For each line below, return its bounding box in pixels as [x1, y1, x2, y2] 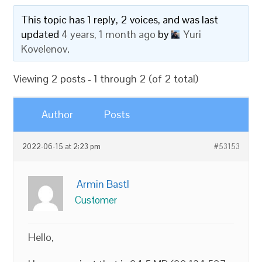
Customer [75, 194, 118, 206]
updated [21, 27, 62, 41]
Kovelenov [21, 42, 68, 56]
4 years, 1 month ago [61, 27, 156, 41]
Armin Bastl [77, 177, 130, 191]
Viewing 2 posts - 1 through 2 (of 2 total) [13, 72, 199, 85]
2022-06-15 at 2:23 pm [22, 142, 101, 151]
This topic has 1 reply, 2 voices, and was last [21, 13, 219, 26]
